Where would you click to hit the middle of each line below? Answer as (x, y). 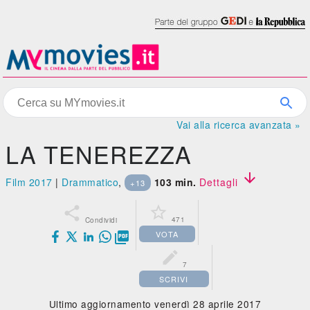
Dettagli (221, 182)
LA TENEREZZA (99, 154)
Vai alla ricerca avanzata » (239, 125)
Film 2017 (29, 182)
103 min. (175, 182)
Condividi (101, 220)
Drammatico (90, 182)
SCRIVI (174, 279)
